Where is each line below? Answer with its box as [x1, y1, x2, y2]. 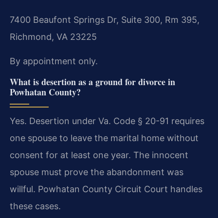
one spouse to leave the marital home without [10, 132, 199, 143]
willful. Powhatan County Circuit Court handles [10, 183, 202, 194]
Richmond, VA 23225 [10, 31, 97, 42]
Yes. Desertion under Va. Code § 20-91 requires [10, 115, 204, 126]
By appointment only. [10, 55, 98, 66]
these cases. [10, 200, 61, 211]
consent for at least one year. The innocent [10, 149, 188, 160]
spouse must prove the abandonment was [10, 166, 183, 177]
